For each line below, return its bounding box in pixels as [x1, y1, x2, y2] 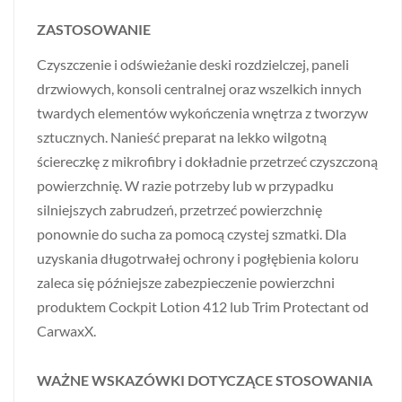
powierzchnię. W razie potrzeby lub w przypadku [37, 176, 334, 194]
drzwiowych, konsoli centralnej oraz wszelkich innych [37, 79, 362, 97]
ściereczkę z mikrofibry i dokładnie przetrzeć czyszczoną [37, 152, 378, 170]
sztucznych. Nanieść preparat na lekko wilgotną [37, 127, 327, 145]
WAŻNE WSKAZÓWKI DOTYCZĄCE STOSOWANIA [37, 371, 372, 389]
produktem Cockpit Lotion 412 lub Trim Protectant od [37, 297, 369, 315]
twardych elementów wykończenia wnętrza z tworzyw [37, 103, 368, 121]
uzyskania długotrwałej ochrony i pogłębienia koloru [37, 249, 359, 267]
